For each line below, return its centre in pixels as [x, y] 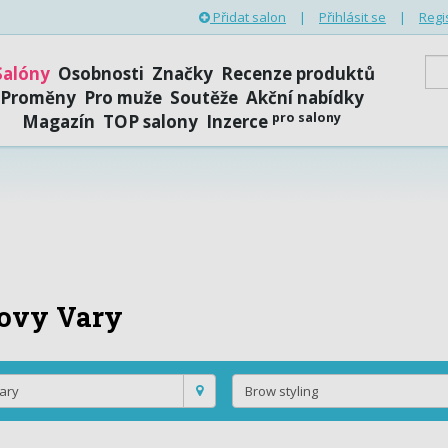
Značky [182, 73]
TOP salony [151, 121]
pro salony [307, 116]
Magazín [59, 121]
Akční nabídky [304, 97]
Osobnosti [100, 73]
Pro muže [122, 97]
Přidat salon [248, 17]
